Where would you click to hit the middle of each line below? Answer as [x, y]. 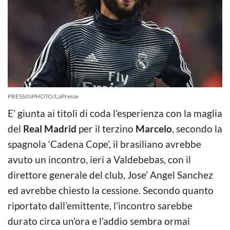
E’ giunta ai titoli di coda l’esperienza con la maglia [115, 113]
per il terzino [106, 128]
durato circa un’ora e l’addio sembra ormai [99, 221]
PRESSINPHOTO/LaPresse [43, 96]
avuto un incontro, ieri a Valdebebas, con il [99, 159]
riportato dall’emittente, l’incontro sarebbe [100, 205]
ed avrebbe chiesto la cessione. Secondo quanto [111, 190]
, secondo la [197, 128]
